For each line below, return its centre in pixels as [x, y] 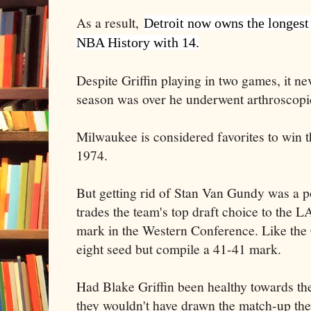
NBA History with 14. [138, 42]
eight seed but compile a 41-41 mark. [179, 249]
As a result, [110, 22]
